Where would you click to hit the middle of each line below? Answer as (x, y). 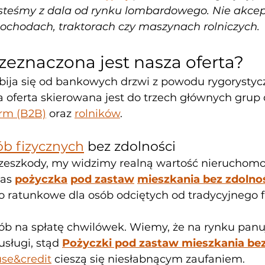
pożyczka (41, 180)
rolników (97, 114)
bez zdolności (130, 147)
